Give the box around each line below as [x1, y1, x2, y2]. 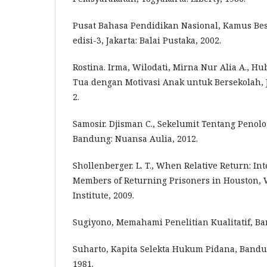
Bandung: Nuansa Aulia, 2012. [73, 133, 198, 144]
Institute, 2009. [73, 190, 134, 201]
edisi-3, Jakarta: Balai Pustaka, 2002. [73, 35, 221, 46]
